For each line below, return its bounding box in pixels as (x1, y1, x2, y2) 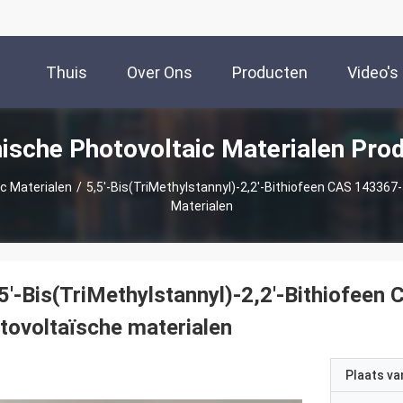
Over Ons (127, 63, 193, 83)
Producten (232, 63, 308, 83)
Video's (347, 63, 399, 83)
